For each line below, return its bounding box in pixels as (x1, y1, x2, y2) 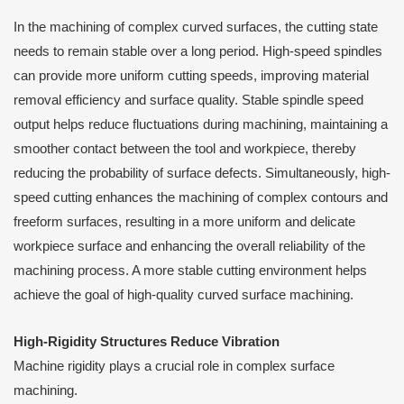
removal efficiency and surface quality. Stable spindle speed (14, 92, 363, 107)
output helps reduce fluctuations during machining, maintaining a (14, 116, 388, 132)
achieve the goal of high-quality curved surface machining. (14, 287, 353, 302)
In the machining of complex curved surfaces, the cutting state (14, 19, 378, 34)
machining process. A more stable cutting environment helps (14, 262, 367, 278)
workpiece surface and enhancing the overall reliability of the (14, 238, 365, 253)
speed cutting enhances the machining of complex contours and (14, 189, 388, 205)
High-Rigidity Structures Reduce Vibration (14, 335, 280, 350)
